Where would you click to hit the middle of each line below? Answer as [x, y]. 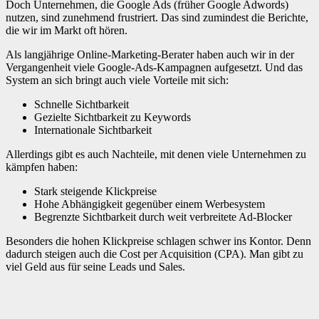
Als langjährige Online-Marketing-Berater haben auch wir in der [150, 54]
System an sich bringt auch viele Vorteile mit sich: [117, 80]
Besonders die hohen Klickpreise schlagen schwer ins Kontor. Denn [158, 241]
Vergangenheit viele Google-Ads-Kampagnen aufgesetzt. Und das [154, 67]
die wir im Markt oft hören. [67, 30]
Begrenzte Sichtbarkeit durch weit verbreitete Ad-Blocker [163, 217]
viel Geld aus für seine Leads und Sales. [95, 267]
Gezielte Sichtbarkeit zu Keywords [113, 117]
